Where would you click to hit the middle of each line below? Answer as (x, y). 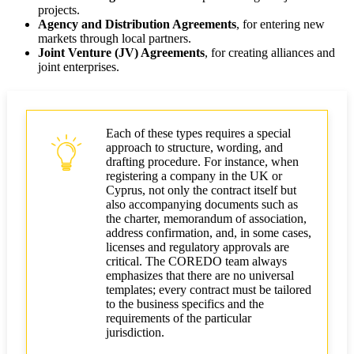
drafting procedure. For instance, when (202, 162)
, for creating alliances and (270, 53)
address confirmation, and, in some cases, (209, 233)
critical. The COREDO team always (196, 262)
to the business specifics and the (185, 304)
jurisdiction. (135, 333)
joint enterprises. (79, 67)
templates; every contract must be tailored (209, 290)
